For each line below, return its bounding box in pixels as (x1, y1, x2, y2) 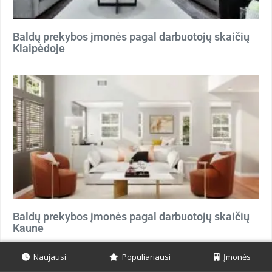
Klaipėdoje (13, 42, 65, 55)
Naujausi (29, 251, 66, 262)
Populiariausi (118, 251, 171, 262)
